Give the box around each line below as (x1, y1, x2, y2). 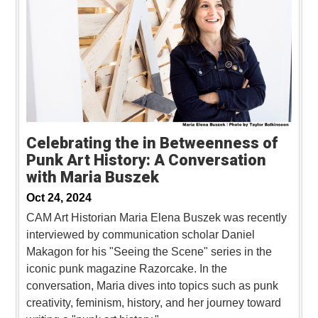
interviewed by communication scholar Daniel (26, 229, 255, 241)
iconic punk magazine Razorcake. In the (26, 263, 227, 275)
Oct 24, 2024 (26, 192, 92, 204)
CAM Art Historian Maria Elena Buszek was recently (26, 212, 287, 224)
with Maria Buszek (26, 168, 159, 187)
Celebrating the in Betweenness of (26, 134, 278, 153)
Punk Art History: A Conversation (26, 151, 266, 170)
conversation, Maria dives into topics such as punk (26, 280, 278, 292)
